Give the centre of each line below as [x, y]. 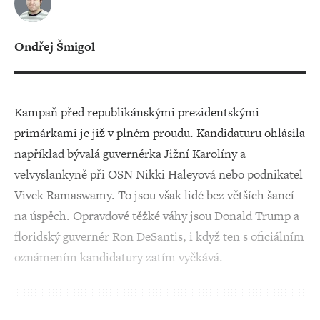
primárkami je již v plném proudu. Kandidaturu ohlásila [160, 133]
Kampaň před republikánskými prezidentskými [137, 112]
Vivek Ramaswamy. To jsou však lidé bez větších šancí [154, 195]
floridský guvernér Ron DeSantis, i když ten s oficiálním [159, 236]
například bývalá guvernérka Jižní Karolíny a [130, 154]
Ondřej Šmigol [55, 46]
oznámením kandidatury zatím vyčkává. [119, 257]
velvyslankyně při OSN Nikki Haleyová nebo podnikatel [159, 174]
